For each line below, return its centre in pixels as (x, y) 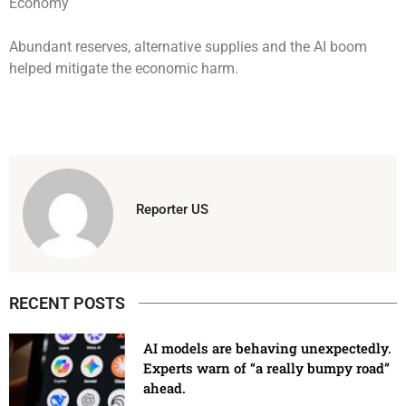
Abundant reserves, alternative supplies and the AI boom (188, 46)
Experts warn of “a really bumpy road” (267, 367)
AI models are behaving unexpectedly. (268, 348)
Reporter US (172, 209)
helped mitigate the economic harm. (124, 68)
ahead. (165, 387)
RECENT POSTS (67, 303)
